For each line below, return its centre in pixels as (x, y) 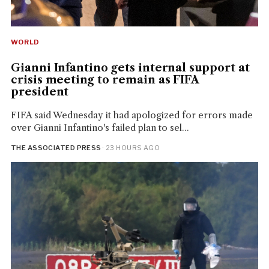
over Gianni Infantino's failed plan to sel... (100, 128)
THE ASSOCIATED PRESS (56, 148)
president (40, 92)
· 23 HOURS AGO (131, 148)
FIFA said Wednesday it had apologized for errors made (131, 115)
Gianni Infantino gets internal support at (130, 68)
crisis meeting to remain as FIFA (105, 80)
